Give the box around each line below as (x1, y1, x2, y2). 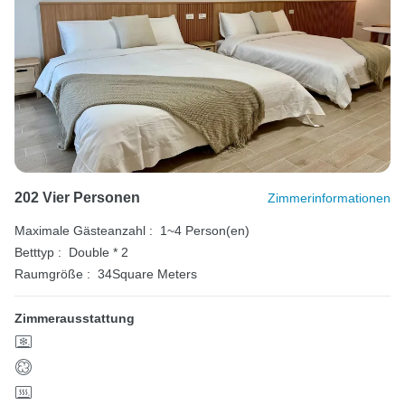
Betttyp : (14, 245, 61, 260)
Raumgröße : (14, 267, 90, 282)
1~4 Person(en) (160, 223, 250, 239)
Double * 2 (69, 245, 128, 260)
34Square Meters (98, 267, 197, 282)
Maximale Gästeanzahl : (14, 223, 153, 239)
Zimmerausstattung (14, 311, 135, 326)
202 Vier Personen (14, 190, 140, 206)
